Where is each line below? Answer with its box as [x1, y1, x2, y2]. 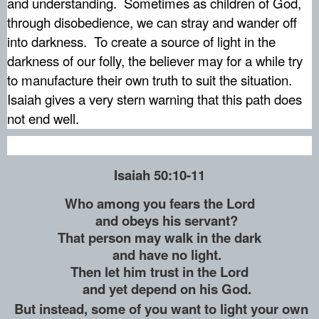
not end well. [7, 109, 79, 128]
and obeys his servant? [81, 210, 238, 230]
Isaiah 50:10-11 [114, 165, 205, 184]
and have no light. [98, 244, 221, 264]
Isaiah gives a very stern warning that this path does [7, 90, 302, 109]
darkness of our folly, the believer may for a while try [7, 51, 303, 70]
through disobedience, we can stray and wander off [7, 13, 297, 32]
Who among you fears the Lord [64, 193, 255, 213]
